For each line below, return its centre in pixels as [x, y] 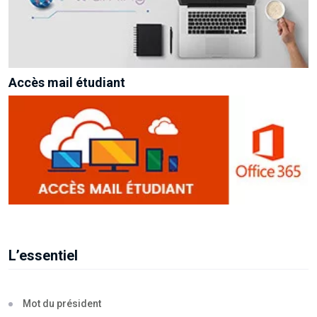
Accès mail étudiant [67, 83]
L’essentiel [43, 256]
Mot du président [62, 304]
